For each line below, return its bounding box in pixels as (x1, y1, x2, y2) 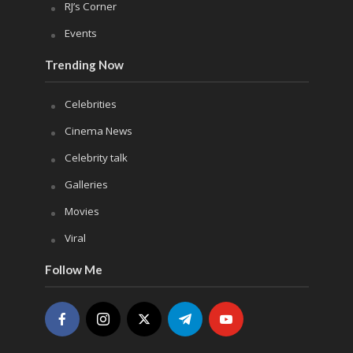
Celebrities (64, 96, 117, 111)
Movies (64, 203, 99, 218)
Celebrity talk (64, 150, 128, 165)
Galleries (64, 176, 108, 191)
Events (64, 25, 97, 40)
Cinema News (64, 123, 132, 138)
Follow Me (44, 262, 102, 277)
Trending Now (44, 57, 124, 72)
